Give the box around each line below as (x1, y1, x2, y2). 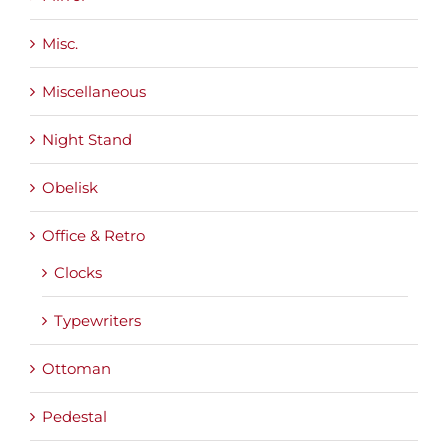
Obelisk (42, 178, 98, 198)
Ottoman (42, 359, 111, 379)
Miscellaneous (42, 82, 146, 102)
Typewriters (54, 311, 141, 331)
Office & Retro (42, 226, 145, 246)
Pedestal (42, 407, 107, 427)
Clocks (54, 263, 102, 283)
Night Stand (42, 130, 132, 150)
